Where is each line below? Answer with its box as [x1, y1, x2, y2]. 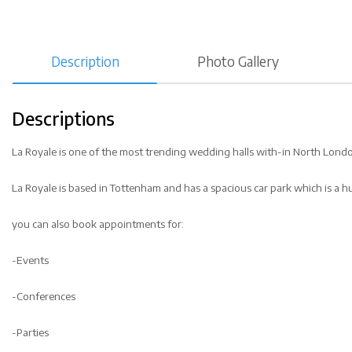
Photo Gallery [196, 53, 279, 71]
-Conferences [12, 288, 75, 302]
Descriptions [12, 107, 115, 130]
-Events [12, 252, 49, 266]
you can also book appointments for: [12, 216, 184, 230]
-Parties [12, 324, 49, 339]
